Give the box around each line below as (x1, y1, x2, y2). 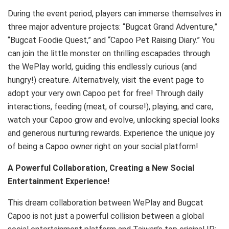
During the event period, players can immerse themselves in (8, 8, 221, 18)
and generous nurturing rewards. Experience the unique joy (8, 128, 215, 138)
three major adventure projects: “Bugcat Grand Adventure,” (8, 21, 217, 32)
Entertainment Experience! (8, 176, 109, 186)
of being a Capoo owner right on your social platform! (8, 141, 198, 151)
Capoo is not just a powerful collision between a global (8, 211, 204, 221)
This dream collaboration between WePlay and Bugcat (8, 197, 203, 208)
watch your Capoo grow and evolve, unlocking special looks (8, 114, 220, 125)
